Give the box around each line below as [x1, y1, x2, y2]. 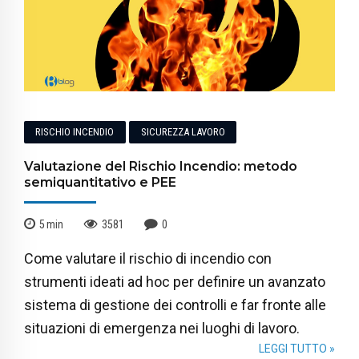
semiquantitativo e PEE [24, 175, 176, 191]
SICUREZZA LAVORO [140, 126, 225, 139]
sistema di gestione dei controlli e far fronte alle [24, 296, 326, 313]
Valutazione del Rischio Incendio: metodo [24, 159, 297, 175]
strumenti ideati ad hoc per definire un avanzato [24, 272, 325, 290]
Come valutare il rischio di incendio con [24, 249, 272, 267]
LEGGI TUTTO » [259, 341, 335, 355]
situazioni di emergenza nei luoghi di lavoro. [24, 319, 300, 337]
